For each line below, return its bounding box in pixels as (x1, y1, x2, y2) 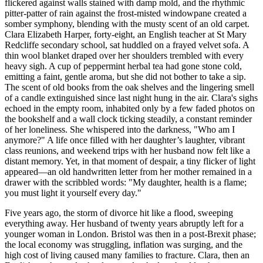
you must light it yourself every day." (5, 187, 141, 198)
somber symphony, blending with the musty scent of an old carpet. (5, 18, 249, 29)
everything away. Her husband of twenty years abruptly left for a (5, 218, 244, 228)
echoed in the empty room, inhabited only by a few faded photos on (5, 103, 255, 113)
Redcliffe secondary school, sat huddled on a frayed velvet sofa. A (5, 39, 249, 50)
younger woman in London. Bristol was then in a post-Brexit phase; (5, 228, 256, 239)
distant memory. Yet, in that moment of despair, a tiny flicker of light (5, 156, 255, 166)
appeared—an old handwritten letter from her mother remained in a (5, 166, 252, 177)
